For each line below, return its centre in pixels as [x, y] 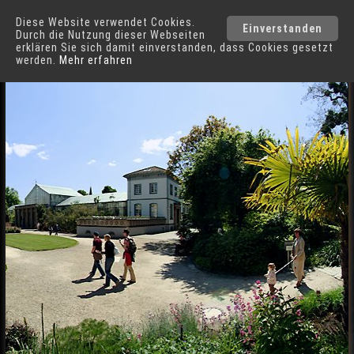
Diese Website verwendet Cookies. [105, 22]
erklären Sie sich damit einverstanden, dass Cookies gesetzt [175, 47]
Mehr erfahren [96, 60]
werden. [38, 60]
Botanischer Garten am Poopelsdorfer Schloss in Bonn [177, 71]
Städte [320, 30]
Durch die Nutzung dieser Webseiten [111, 35]
